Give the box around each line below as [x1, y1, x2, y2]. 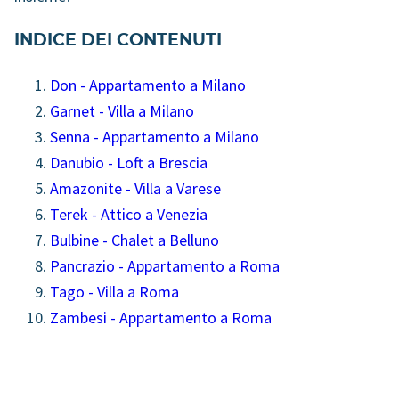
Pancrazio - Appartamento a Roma [50, 256, 280, 277]
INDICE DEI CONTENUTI [14, 32, 222, 50]
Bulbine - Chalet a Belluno [50, 230, 219, 251]
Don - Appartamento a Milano [50, 75, 246, 96]
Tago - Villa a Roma [50, 281, 179, 303]
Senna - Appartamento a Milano [50, 126, 259, 148]
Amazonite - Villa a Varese [50, 178, 221, 199]
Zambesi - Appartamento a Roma [50, 307, 272, 329]
